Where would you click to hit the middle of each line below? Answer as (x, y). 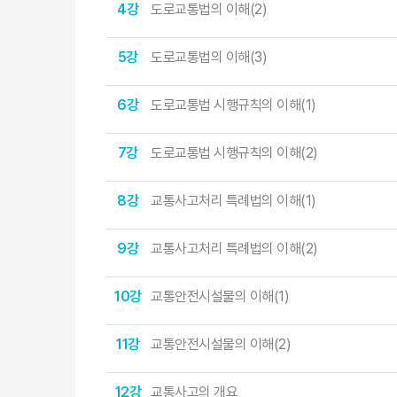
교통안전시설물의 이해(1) (220, 296)
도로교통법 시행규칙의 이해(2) (234, 152)
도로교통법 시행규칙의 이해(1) (234, 105)
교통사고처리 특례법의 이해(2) (234, 248)
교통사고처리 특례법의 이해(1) (234, 200)
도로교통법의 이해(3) (209, 57)
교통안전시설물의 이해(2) (221, 344)
